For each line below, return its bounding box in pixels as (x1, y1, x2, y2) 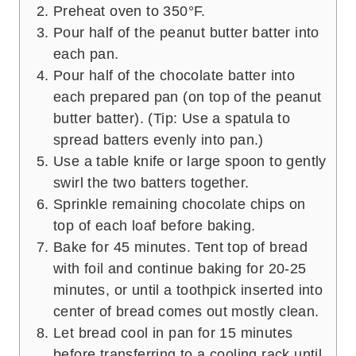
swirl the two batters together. (53, 175, 250, 192)
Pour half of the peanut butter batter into (53, 25, 319, 41)
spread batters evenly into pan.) (53, 132, 264, 149)
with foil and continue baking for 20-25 (53, 261, 307, 277)
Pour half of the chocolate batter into (53, 68, 296, 84)
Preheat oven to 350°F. (53, 3, 206, 20)
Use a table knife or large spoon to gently (53, 153, 327, 170)
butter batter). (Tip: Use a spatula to (53, 110, 291, 127)
